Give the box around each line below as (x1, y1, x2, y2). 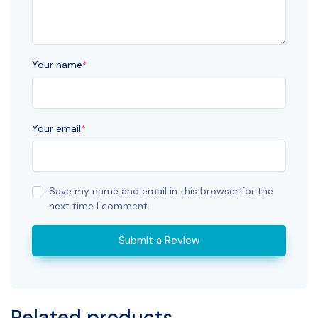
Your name (32, 58, 82, 72)
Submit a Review (119, 234, 199, 248)
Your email (32, 121, 81, 135)
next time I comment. (49, 199, 150, 213)
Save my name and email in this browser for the (49, 185, 273, 198)
